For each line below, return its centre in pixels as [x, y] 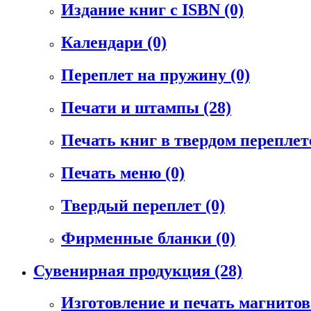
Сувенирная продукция [124, 270]
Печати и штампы [132, 108]
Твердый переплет [133, 205]
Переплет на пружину [146, 75]
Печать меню [113, 173]
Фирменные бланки [138, 238]
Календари [104, 43]
